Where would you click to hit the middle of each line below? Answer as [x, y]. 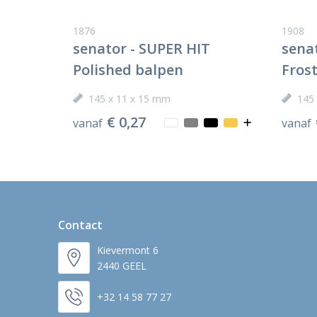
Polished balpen [128, 70]
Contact [80, 225]
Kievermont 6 [127, 250]
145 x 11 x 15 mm [129, 99]
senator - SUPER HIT [141, 49]
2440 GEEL [121, 265]
